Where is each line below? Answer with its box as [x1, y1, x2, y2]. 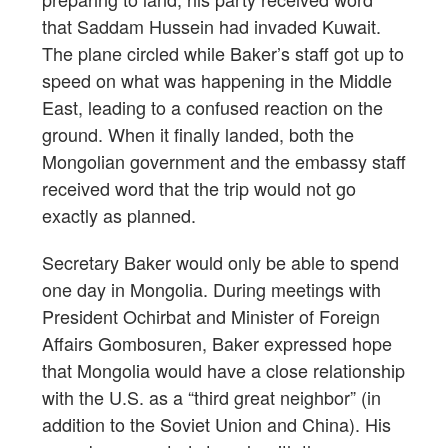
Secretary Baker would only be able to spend [42, 248, 399, 275]
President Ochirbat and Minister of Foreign [42, 302, 380, 329]
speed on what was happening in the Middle [42, 66, 392, 93]
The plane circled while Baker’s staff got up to [42, 39, 404, 66]
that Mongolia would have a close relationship [42, 356, 405, 383]
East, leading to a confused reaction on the [42, 93, 383, 120]
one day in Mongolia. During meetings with [42, 275, 381, 302]
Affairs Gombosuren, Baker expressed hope [42, 329, 392, 356]
